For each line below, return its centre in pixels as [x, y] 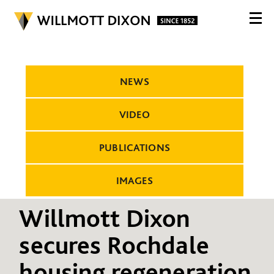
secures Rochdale [114, 244]
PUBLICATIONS [135, 147]
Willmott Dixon [105, 217]
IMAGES [135, 180]
